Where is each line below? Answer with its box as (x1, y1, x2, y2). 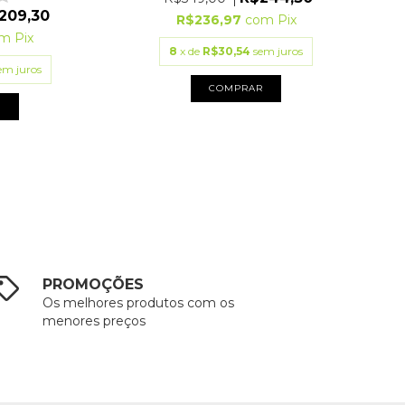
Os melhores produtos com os (42, 295, 235, 311)
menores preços (42, 313, 146, 329)
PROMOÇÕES (42, 276, 145, 293)
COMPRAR (209, 82, 263, 94)
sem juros (253, 44, 303, 58)
